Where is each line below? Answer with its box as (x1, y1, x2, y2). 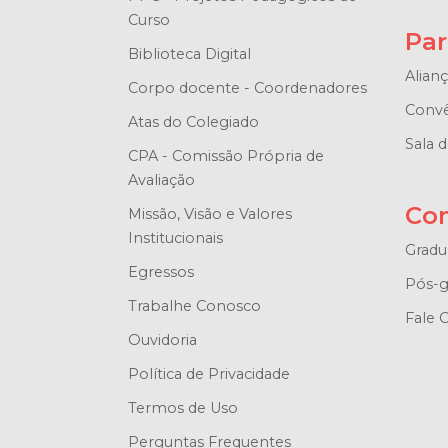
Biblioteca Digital (127, 44, 251, 63)
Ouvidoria (127, 330, 197, 349)
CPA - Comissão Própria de (127, 146, 324, 165)
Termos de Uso (127, 398, 238, 417)
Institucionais (127, 228, 223, 247)
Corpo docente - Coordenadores (127, 78, 367, 97)
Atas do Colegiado (127, 112, 259, 131)
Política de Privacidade (127, 364, 290, 383)
